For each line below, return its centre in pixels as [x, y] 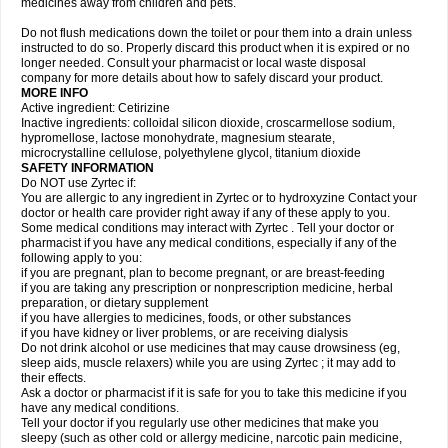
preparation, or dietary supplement [114, 303]
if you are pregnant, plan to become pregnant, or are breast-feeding [203, 273]
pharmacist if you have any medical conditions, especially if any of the [209, 243]
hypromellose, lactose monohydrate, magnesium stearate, [178, 138]
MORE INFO [54, 93]
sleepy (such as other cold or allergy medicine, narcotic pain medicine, [211, 438]
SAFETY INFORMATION [87, 168]
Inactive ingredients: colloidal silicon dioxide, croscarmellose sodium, [208, 123]
